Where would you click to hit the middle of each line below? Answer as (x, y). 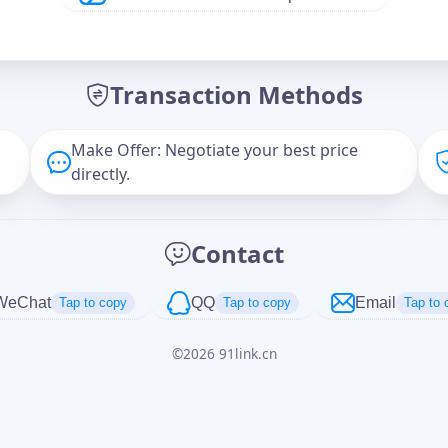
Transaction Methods (236, 94)
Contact (237, 253)
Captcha (46, 246)
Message (49, 134)
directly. (101, 173)
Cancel (309, 361)
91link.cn (247, 353)
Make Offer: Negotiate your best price (215, 149)
